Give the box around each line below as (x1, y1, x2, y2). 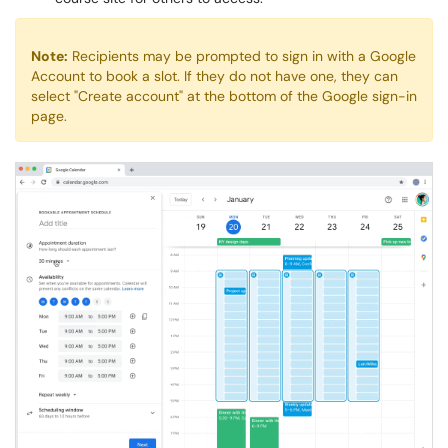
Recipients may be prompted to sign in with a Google (68, 47, 416, 65)
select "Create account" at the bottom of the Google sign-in (31, 87, 417, 105)
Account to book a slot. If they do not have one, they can (31, 67, 398, 85)
